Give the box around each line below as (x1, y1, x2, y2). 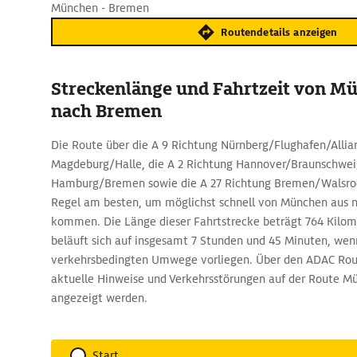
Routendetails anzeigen (221, 25, 338, 39)
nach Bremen (51, 100, 162, 123)
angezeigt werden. (51, 291, 147, 305)
